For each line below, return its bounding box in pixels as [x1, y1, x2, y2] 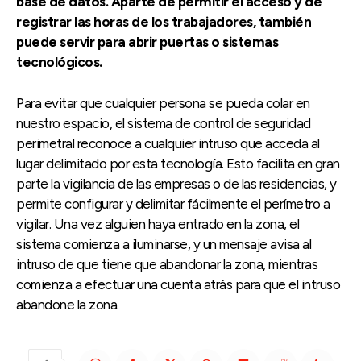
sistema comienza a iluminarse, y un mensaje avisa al [16, 235, 311, 252]
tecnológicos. [16, 53, 102, 70]
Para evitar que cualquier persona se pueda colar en [16, 94, 310, 111]
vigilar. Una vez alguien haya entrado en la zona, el [16, 215, 299, 232]
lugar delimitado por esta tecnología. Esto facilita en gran [16, 155, 340, 172]
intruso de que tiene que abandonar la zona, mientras [16, 255, 317, 272]
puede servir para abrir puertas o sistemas [16, 33, 278, 50]
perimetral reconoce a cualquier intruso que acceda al [16, 135, 320, 151]
